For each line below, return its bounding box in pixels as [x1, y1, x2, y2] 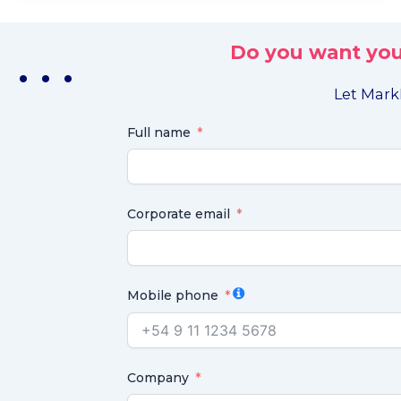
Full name [127, 124, 192, 141]
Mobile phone [127, 287, 219, 304]
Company [127, 370, 190, 387]
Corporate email [127, 206, 231, 223]
